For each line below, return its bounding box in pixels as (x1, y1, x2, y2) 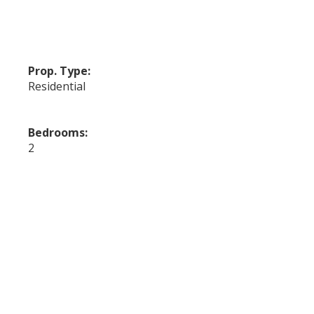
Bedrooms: (28, 125, 88, 141)
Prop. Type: (28, 63, 91, 79)
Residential (28, 78, 86, 95)
